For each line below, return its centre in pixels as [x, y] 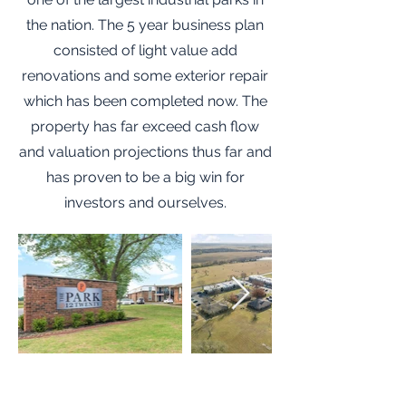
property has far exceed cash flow [145, 126]
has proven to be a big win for [145, 177]
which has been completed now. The [145, 101]
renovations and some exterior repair [145, 76]
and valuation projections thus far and [145, 152]
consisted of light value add [145, 50]
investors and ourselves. [145, 203]
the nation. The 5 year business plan [145, 25]
